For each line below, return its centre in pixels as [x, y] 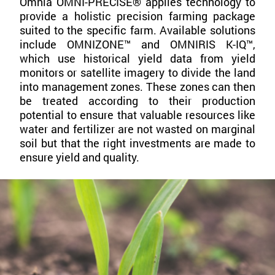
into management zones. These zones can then [137, 87]
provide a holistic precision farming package [137, 16]
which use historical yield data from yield [137, 59]
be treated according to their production [137, 101]
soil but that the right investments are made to [137, 143]
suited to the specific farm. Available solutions [137, 30]
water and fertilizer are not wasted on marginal [137, 129]
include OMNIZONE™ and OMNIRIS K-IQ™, [137, 45]
